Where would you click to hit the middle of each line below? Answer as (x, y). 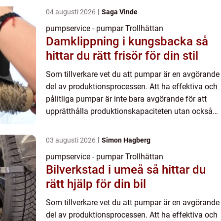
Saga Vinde (120, 12)
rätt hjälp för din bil (96, 184)
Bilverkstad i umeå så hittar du (96, 170)
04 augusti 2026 (72, 12)
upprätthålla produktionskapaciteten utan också (129, 111)
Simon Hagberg (126, 140)
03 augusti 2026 (72, 140)
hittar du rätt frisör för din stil (122, 56)
